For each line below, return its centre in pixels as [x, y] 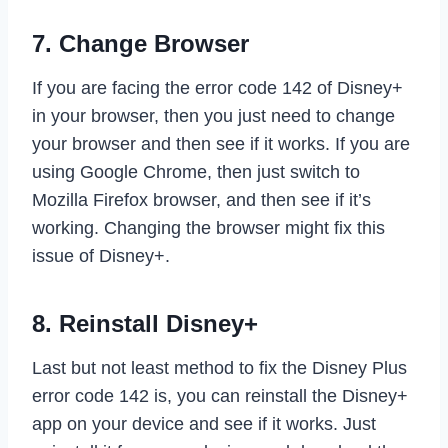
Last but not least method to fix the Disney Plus [219, 367]
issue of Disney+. [101, 255]
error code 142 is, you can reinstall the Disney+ [220, 395]
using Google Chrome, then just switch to [196, 171]
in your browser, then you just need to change [213, 115]
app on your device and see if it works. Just [204, 423]
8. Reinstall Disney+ [145, 323]
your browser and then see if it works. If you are [221, 143]
